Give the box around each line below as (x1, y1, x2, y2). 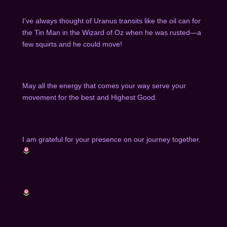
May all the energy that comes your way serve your (22, 82, 186, 90)
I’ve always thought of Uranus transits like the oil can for (22, 16, 201, 25)
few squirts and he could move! (22, 40, 124, 48)
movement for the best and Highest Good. (22, 93, 157, 102)
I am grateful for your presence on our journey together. (22, 135, 203, 144)
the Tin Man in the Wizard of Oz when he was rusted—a (22, 28, 201, 36)
